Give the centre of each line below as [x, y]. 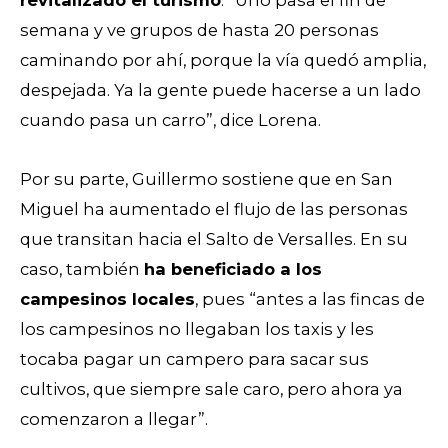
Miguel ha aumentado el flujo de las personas [214, 208]
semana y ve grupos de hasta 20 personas [199, 30]
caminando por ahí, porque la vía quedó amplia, [223, 60]
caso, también [82, 268]
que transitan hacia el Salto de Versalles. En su [214, 238]
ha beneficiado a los [233, 268]
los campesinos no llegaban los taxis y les [197, 328]
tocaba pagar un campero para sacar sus [194, 358]
